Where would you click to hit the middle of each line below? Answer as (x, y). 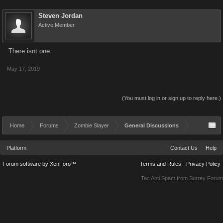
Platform (16, 148)
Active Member (56, 25)
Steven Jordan (60, 16)
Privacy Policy (203, 164)
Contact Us (184, 148)
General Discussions (152, 125)
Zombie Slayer (92, 125)
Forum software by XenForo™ (39, 164)
